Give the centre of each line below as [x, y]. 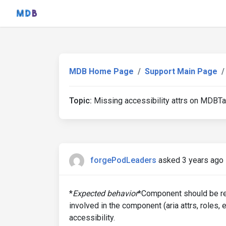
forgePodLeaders [123, 160]
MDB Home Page [101, 71]
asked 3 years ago [191, 160]
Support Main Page [181, 71]
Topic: [80, 101]
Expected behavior [105, 193]
